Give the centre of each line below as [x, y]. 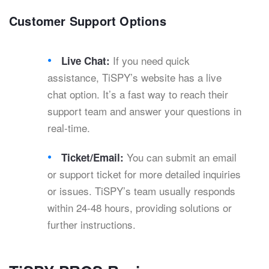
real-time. [69, 128]
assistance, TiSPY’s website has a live [134, 77]
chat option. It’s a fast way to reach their [138, 94]
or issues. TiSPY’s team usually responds [141, 191]
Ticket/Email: [94, 158]
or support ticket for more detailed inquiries [144, 174]
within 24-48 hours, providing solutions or [140, 208]
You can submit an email [182, 157]
